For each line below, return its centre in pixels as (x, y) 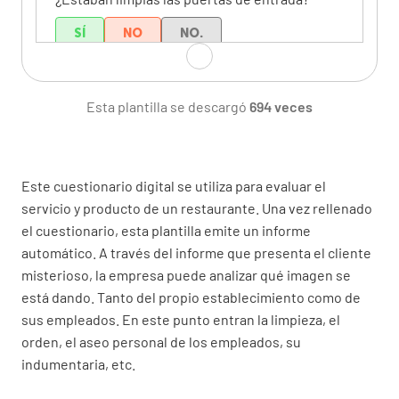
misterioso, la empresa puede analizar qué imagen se (186, 274)
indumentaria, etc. (78, 363)
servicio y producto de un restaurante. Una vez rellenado (197, 208)
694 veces (281, 106)
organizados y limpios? (125, 141)
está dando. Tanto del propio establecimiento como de (191, 297)
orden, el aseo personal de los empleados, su (161, 341)
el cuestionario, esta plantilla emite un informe (166, 230)
